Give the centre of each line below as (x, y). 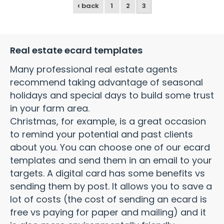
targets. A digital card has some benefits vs (107, 173)
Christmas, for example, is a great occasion (108, 121)
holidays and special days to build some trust (112, 95)
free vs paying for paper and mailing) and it (108, 212)
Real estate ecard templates (76, 50)
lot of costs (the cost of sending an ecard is (108, 199)
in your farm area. (50, 108)
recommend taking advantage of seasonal (106, 82)
